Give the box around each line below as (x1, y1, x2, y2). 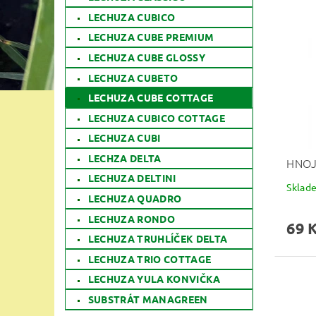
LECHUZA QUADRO (87, 192, 182, 205)
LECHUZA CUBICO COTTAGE (87, 111, 225, 124)
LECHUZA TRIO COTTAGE (87, 252, 212, 265)
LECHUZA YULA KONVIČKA (87, 272, 221, 286)
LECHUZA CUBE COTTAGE (87, 91, 214, 104)
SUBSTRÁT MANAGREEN (87, 293, 208, 306)
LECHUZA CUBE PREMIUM (87, 30, 214, 44)
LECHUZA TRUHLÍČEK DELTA (87, 232, 228, 245)
